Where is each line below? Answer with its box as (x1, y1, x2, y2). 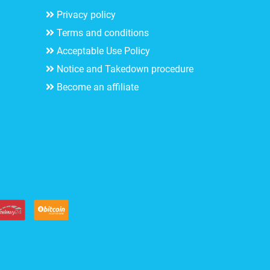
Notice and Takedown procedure (57, 63, 193, 75)
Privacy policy (57, 9, 116, 21)
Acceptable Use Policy (57, 45, 150, 57)
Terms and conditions (57, 27, 149, 39)
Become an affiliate (57, 81, 139, 93)
